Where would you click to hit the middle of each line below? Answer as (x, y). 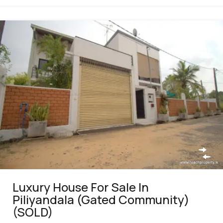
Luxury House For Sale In (81, 187)
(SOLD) (33, 212)
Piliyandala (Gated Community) (101, 199)
